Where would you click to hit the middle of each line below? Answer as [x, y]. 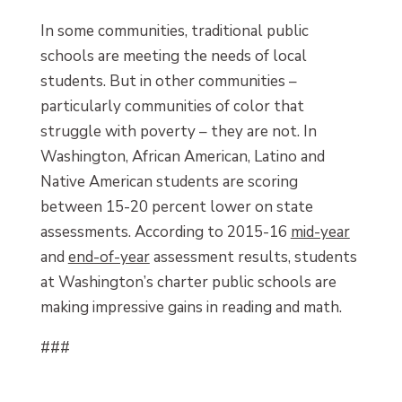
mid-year [320, 232]
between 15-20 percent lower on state [176, 206]
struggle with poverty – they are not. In [178, 131]
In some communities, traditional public [174, 31]
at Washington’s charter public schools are [188, 282]
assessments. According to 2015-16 [165, 232]
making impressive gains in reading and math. [191, 307]
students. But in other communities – [168, 81]
